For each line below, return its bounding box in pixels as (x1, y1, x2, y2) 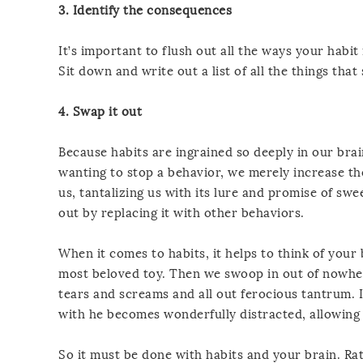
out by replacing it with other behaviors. (58, 205, 305, 220)
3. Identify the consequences (58, 2, 232, 18)
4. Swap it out (58, 104, 142, 119)
